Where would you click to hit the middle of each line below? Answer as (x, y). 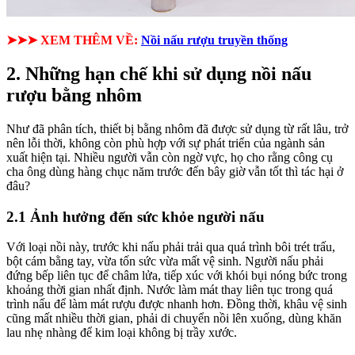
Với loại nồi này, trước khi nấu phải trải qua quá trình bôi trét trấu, (171, 247)
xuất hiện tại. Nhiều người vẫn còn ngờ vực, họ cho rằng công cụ (170, 158)
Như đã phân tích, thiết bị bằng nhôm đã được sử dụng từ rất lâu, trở (177, 129)
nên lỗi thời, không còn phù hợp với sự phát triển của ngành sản (166, 143)
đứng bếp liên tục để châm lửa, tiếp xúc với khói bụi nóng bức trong (177, 276)
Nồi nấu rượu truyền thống (214, 40)
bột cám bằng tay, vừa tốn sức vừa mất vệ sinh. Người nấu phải (165, 261)
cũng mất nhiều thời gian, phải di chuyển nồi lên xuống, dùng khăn (174, 319)
